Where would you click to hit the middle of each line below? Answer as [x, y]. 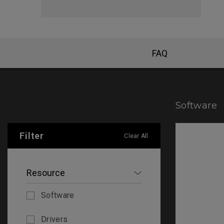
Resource [46, 172]
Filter [32, 135]
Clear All [136, 136]
